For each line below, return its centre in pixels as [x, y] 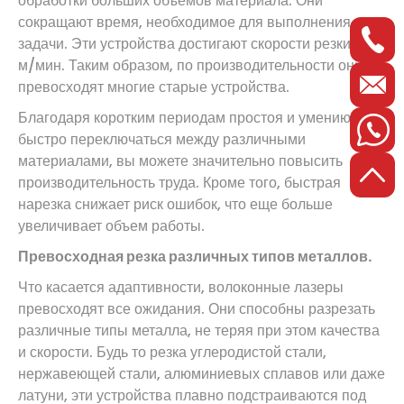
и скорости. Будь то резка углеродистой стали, [172, 352]
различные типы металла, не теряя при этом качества [199, 330]
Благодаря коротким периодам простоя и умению [184, 117]
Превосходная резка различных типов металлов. [195, 256]
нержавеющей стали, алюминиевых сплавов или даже [202, 373]
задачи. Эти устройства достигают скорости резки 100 [197, 43]
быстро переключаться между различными [162, 139]
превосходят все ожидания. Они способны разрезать [197, 308]
